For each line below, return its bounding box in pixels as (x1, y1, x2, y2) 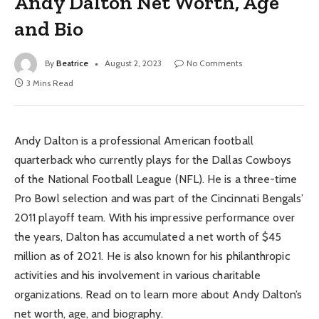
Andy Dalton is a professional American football (14, 133, 253, 147)
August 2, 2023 (105, 57, 162, 68)
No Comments (187, 57, 242, 68)
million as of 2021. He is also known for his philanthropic (14, 249, 290, 263)
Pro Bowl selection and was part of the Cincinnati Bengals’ (14, 191, 303, 205)
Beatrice (56, 57, 88, 68)
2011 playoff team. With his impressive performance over (14, 210, 296, 224)
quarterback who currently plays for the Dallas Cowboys (14, 152, 292, 167)
